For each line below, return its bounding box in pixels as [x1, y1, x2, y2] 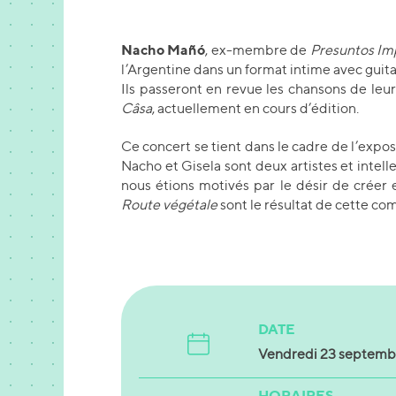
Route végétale [121, 195, 217, 213]
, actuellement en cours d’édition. [152, 99, 359, 117]
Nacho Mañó [121, 40, 206, 58]
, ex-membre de [205, 41, 310, 58]
